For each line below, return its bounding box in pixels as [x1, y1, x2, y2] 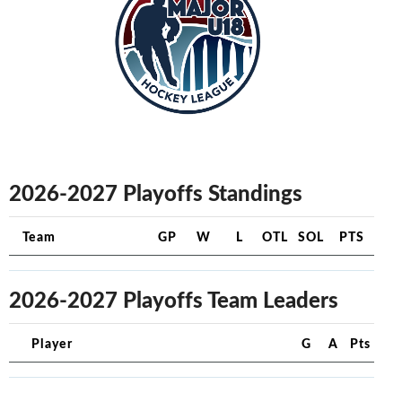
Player [31, 333, 73, 352]
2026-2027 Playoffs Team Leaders [8, 283, 338, 314]
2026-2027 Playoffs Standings [8, 176, 302, 207]
